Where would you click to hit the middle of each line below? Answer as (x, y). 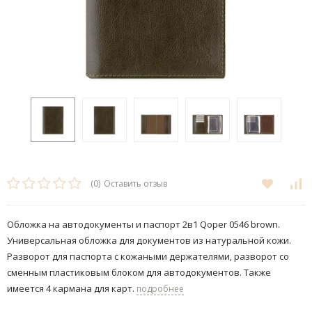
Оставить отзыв (135, 184)
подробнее (160, 289)
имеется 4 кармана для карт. (72, 289)
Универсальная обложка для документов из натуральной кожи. (149, 241)
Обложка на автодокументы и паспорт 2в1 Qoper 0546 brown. (143, 225)
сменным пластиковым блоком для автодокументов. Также (139, 273)
